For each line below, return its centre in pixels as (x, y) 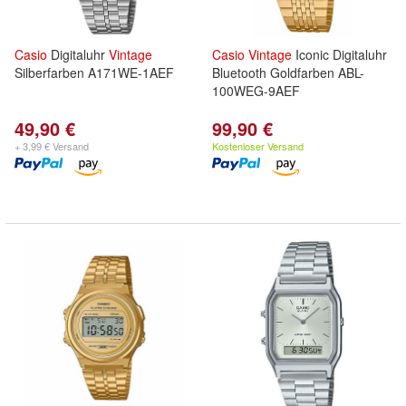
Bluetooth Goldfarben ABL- (288, 72)
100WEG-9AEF (256, 91)
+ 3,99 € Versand (52, 146)
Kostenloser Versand (258, 146)
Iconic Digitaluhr (339, 54)
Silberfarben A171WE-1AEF (94, 72)
